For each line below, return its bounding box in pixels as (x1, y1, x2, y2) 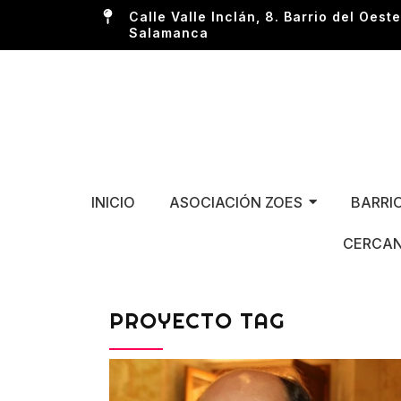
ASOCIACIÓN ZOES (168, 192, 303, 211)
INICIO (90, 192, 135, 211)
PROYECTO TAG (109, 306, 285, 334)
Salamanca (129, 25, 209, 40)
